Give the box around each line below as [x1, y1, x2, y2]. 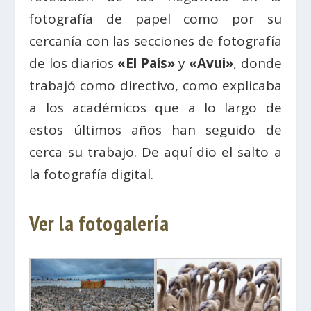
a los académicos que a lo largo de [29, 99, 282, 117]
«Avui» [185, 54, 234, 73]
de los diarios [29, 54, 118, 73]
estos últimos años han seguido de [29, 121, 282, 140]
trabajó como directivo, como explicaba [29, 76, 282, 95]
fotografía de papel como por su [29, 10, 282, 28]
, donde [233, 54, 282, 73]
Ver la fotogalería [29, 210, 169, 237]
